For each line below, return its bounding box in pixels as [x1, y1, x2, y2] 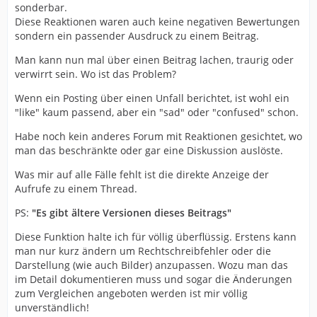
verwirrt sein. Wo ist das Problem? [15, 67, 176, 81]
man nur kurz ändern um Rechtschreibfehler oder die [15, 243, 271, 258]
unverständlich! [15, 300, 89, 314]
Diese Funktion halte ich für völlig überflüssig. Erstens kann [15, 229, 296, 243]
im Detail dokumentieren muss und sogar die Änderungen [15, 272, 292, 286]
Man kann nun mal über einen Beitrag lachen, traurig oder [15, 52, 294, 67]
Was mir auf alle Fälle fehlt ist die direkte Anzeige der [15, 167, 269, 181]
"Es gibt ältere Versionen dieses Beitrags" [32, 205, 231, 219]
